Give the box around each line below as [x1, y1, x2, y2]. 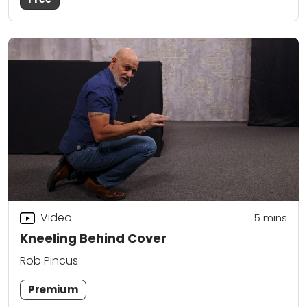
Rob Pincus [20, 253, 78, 269]
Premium [28, 282, 79, 297]
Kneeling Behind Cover [20, 229, 167, 247]
